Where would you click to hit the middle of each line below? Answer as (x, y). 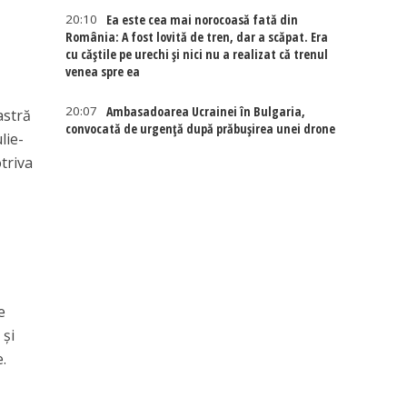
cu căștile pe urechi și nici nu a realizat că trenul (197, 54)
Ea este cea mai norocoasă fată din (203, 20)
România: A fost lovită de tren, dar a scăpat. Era (197, 37)
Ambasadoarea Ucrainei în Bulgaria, (206, 111)
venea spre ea (103, 71)
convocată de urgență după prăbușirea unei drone (201, 129)
